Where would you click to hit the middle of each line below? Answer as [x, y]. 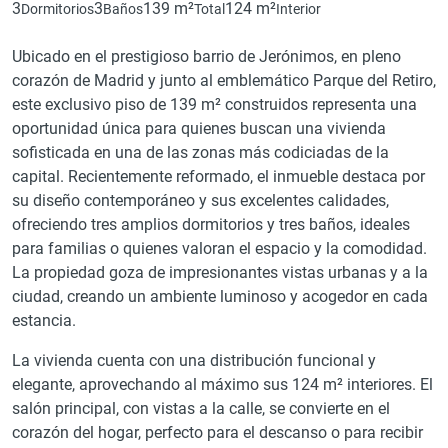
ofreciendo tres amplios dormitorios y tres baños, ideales [211, 224]
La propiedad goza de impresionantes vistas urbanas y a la [220, 272]
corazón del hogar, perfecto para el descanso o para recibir [217, 432]
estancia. [44, 320]
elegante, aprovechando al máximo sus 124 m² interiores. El [222, 384]
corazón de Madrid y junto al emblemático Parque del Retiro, [224, 80]
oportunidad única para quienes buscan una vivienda [199, 128]
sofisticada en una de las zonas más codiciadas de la [200, 152]
